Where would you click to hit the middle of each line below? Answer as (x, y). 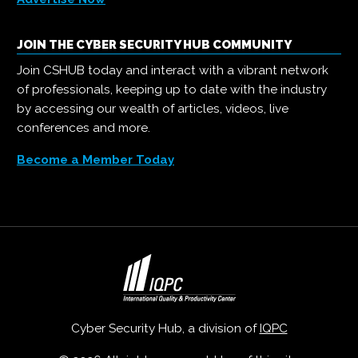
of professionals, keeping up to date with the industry (172, 90)
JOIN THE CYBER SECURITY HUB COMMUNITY (154, 45)
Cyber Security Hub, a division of (165, 329)
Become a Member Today (95, 160)
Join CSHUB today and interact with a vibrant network (173, 71)
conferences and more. (84, 128)
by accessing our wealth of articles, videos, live (153, 109)
